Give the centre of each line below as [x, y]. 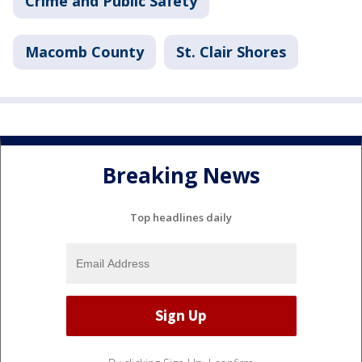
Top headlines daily [181, 217]
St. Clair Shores [231, 51]
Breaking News [181, 176]
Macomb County [84, 51]
